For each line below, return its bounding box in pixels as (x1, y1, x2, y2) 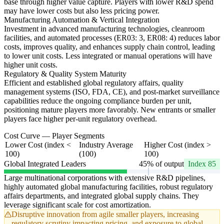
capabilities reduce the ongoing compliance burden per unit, (4, 96, 191, 105)
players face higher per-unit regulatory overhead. (4, 114, 157, 123)
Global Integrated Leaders (4, 159, 86, 168)
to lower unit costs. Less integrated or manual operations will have (4, 51, 212, 60)
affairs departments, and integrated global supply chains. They (4, 191, 199, 200)
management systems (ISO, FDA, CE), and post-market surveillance (4, 87, 219, 96)
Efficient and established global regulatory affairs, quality (4, 78, 183, 87)
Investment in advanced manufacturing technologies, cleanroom (4, 24, 204, 33)
